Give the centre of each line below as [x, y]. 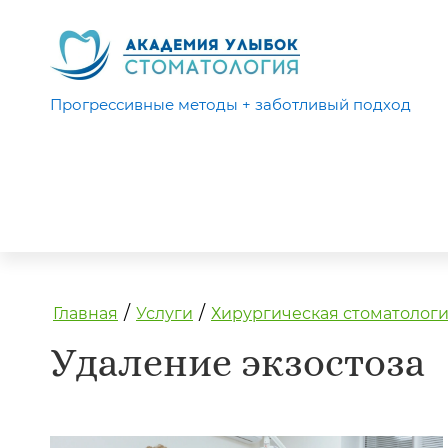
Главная [85, 313]
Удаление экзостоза [237, 364]
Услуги [164, 313]
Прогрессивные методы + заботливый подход [230, 104]
